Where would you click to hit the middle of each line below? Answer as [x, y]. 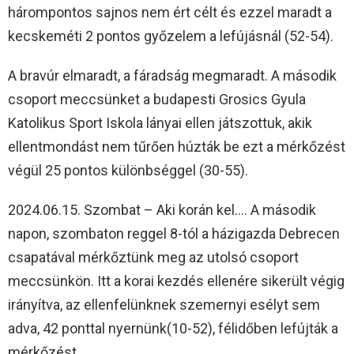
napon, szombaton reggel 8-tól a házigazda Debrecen [174, 234]
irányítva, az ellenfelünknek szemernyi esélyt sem [164, 305]
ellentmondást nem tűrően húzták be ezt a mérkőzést [177, 147]
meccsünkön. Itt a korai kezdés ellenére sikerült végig [176, 281]
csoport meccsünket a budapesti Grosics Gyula [157, 100]
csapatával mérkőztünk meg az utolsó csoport [153, 258]
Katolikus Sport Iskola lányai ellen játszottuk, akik [160, 123]
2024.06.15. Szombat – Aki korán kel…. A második [162, 210]
